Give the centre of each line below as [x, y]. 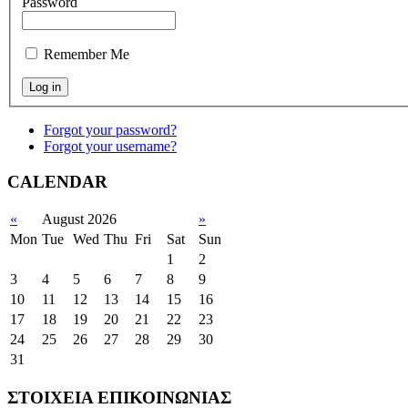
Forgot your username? [110, 146]
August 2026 [79, 219]
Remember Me [87, 54]
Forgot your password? [110, 130]
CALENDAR [57, 181]
